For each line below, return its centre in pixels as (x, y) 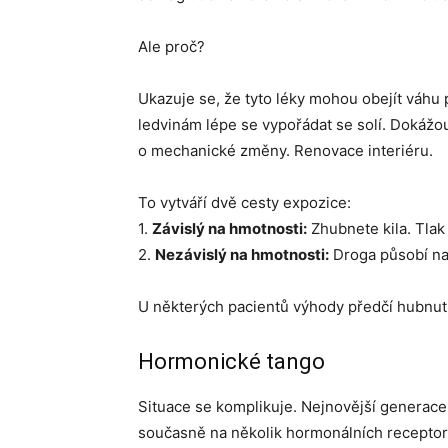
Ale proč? (171, 46)
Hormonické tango (231, 361)
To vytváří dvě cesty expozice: (244, 202)
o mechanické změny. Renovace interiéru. (285, 150)
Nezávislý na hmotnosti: (242, 254)
